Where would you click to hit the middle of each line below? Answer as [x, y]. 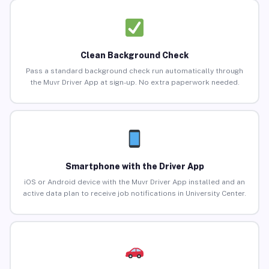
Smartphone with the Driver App [134, 167]
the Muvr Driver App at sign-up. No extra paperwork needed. [134, 83]
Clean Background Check [134, 56]
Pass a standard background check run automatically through [134, 71]
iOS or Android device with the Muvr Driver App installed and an [134, 182]
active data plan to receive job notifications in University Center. [134, 194]
